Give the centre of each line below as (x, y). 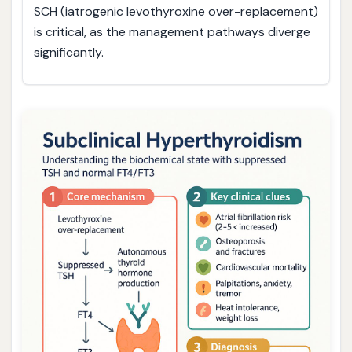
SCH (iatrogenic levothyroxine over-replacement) (176, 11)
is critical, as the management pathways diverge (172, 31)
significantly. (68, 52)
